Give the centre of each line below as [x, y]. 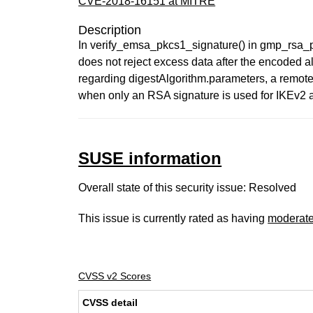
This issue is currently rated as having [173, 218]
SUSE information [150, 158]
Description [110, 30]
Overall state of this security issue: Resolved [188, 188]
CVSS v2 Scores [115, 276]
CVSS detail [110, 303]
